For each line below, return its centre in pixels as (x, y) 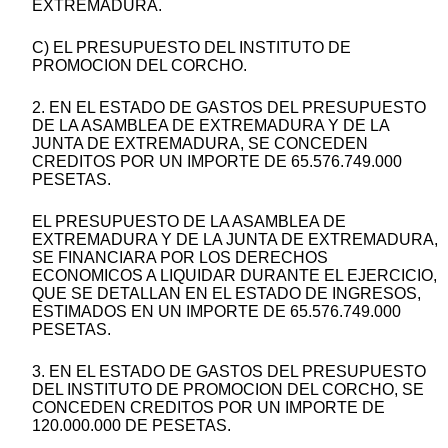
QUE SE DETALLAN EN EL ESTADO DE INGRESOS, (226, 294)
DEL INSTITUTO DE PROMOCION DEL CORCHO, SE (228, 390)
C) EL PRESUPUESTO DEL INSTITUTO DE (191, 48)
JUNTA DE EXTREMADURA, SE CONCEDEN (200, 144)
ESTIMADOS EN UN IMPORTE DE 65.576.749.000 (216, 312)
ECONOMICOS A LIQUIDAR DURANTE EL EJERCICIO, (234, 276)
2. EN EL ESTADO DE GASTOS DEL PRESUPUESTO (229, 108)
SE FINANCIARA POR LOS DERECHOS (180, 258)
